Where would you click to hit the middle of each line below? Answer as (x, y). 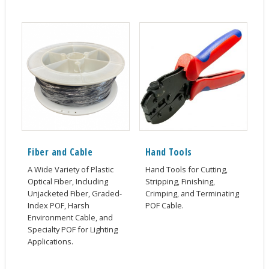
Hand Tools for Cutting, (186, 169)
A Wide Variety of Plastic (70, 169)
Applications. (50, 241)
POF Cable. (164, 205)
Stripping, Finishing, (180, 181)
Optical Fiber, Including (68, 181)
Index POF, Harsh (58, 205)
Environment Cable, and (70, 217)
